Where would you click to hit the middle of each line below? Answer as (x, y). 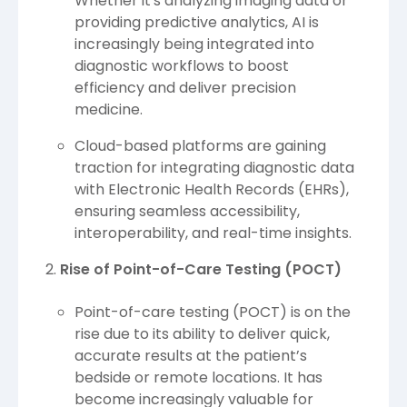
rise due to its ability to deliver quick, (202, 333)
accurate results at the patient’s (191, 355)
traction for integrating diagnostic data (214, 168)
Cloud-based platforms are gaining (200, 146)
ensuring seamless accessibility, (187, 212)
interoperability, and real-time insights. (213, 233)
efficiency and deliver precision (185, 88)
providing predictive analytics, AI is (197, 23)
